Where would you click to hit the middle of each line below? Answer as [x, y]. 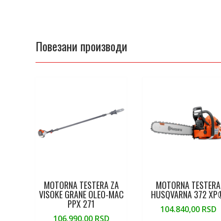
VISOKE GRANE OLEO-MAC [81, 194]
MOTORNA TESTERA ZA [81, 185]
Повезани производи [81, 46]
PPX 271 [81, 203]
